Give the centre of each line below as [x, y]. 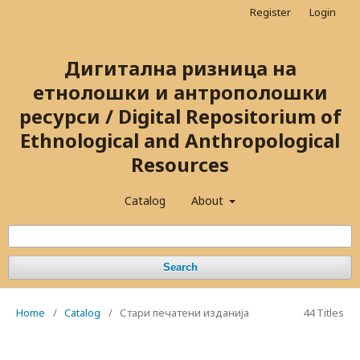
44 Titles [323, 313]
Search [180, 267]
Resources [180, 164]
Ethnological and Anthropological [180, 140]
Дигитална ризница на [180, 68]
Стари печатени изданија [184, 313]
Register [270, 12]
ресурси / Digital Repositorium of [180, 116]
